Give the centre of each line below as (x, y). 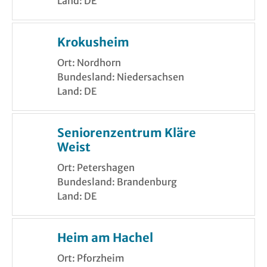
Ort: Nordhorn (89, 63)
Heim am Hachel (105, 238)
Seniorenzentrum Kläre (127, 133)
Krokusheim (93, 42)
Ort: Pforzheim (91, 258)
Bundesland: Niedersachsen (121, 77)
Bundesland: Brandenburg (117, 182)
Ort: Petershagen (96, 168)
